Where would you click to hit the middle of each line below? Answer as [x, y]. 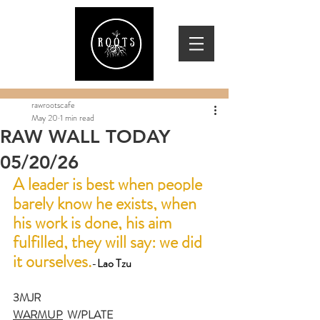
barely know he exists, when [106, 204]
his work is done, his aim [94, 223]
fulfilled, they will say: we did [109, 242]
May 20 [45, 118]
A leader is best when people [109, 184]
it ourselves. [52, 261]
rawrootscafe [53, 105]
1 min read [77, 118]
